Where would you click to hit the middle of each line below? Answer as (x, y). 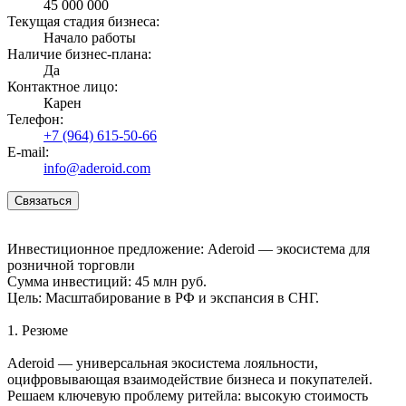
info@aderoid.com (97, 168)
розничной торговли (71, 265)
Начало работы (90, 37)
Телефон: (35, 119)
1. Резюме (38, 330)
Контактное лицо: (63, 86)
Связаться (43, 200)
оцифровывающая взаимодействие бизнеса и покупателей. (190, 379)
